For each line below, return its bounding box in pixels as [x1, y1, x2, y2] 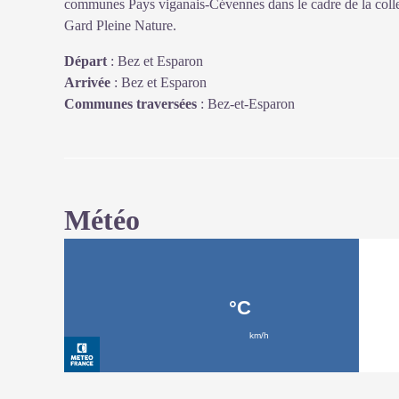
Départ [64, 53, 107, 69]
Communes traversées [64, 96, 197, 111]
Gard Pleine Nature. [64, 18, 176, 33]
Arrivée [64, 75, 110, 90]
